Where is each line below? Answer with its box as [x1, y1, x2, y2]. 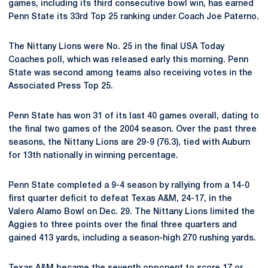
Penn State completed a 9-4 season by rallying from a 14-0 [8, 182, 249, 190]
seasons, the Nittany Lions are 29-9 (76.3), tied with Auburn [8, 139, 250, 147]
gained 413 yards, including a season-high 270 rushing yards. [8, 234, 256, 242]
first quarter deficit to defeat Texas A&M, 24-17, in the [8, 195, 232, 203]
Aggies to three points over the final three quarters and [8, 221, 237, 229]
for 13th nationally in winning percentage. [8, 152, 178, 160]
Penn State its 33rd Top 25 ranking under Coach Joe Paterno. [8, 13, 259, 21]
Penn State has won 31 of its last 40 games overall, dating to [8, 112, 259, 120]
